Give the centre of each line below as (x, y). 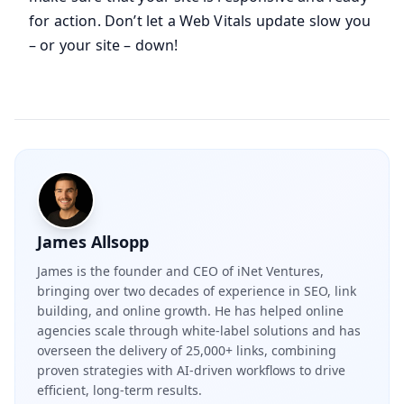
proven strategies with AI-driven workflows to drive (191, 371)
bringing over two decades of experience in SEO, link (197, 291)
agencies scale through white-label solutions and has (199, 331)
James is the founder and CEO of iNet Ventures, (180, 271)
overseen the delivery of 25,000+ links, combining (187, 351)
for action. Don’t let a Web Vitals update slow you (200, 21)
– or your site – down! (104, 46)
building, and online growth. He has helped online (190, 311)
